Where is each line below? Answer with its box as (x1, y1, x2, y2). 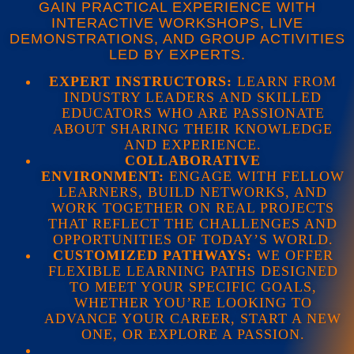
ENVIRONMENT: (41, 168, 164, 185)
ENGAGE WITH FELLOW (164, 168, 345, 185)
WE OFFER (251, 247, 333, 264)
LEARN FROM (232, 73, 337, 90)
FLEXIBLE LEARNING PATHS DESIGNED (47, 263, 338, 280)
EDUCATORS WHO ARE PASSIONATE (61, 105, 325, 122)
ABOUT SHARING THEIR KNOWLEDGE (53, 121, 333, 137)
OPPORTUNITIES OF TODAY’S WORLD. (52, 232, 333, 248)
